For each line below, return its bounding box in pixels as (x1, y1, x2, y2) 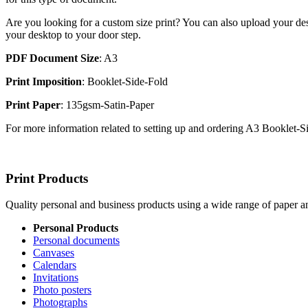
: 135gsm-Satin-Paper (60, 98, 154, 111)
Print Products (5, 170, 88, 186)
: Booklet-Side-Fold (82, 75, 168, 87)
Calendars (33, 259, 76, 272)
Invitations (33, 272, 78, 284)
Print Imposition (5, 75, 82, 87)
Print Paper (5, 98, 60, 111)
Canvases (33, 247, 74, 259)
